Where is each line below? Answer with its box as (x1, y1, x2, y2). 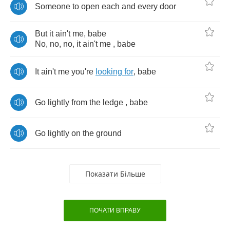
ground (96, 128, 122, 138)
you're (71, 67, 93, 76)
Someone (35, 2, 70, 11)
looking (95, 67, 122, 76)
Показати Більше (85, 169, 145, 179)
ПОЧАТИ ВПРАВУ (89, 207, 141, 214)
